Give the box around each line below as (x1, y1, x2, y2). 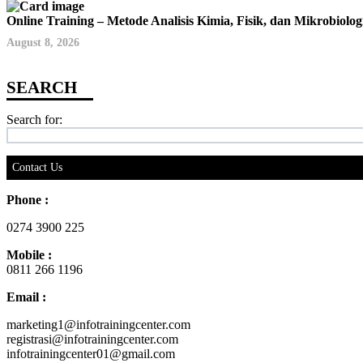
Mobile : (6, 247, 52, 262)
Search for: (6, 112, 62, 126)
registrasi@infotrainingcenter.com (6, 331, 178, 346)
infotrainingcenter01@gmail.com (6, 346, 175, 361)
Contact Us (12, 160, 62, 173)
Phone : (6, 192, 49, 207)
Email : (6, 289, 46, 304)
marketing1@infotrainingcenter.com (6, 317, 190, 331)
